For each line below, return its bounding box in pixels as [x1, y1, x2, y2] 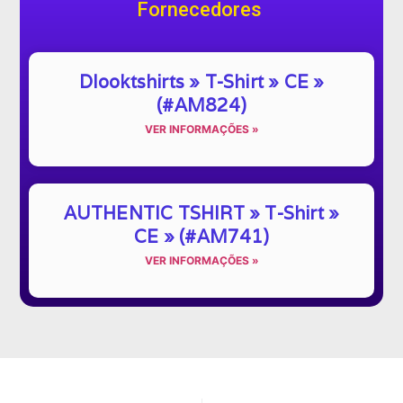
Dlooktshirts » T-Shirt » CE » [78, 69, 325, 94]
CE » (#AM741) [134, 224, 269, 248]
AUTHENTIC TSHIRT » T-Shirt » [63, 201, 340, 225]
